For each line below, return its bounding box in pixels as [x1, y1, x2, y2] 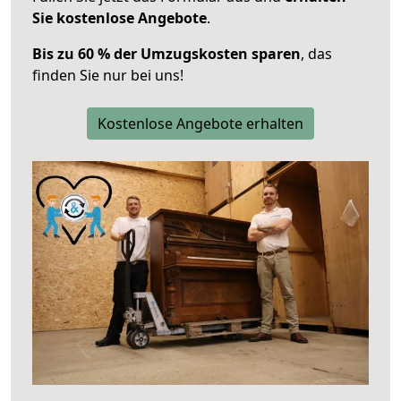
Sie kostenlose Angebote [32, 7, 207, 28]
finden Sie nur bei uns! [32, 64, 183, 85]
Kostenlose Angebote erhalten [98, 113, 303, 133]
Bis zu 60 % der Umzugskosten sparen [32, 43, 301, 64]
